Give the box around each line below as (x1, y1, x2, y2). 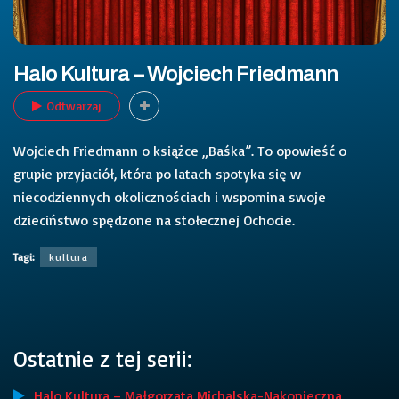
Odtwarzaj (46, 97, 102, 113)
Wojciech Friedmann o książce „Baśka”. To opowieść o (13, 141, 346, 159)
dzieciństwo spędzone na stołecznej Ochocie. (13, 210, 295, 229)
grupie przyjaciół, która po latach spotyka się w (13, 164, 301, 183)
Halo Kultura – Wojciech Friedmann (13, 62, 338, 85)
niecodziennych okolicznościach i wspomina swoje (13, 187, 326, 206)
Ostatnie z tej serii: (13, 344, 192, 372)
